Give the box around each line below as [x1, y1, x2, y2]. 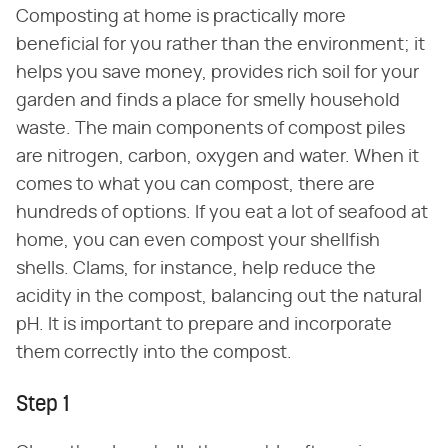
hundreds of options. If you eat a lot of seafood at [16, 203, 428, 222]
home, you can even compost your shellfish [16, 231, 380, 250]
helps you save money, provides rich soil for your [16, 63, 419, 82]
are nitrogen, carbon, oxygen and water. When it [16, 147, 419, 166]
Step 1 [16, 393, 69, 417]
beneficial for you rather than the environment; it [16, 35, 425, 54]
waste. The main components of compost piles [16, 119, 405, 138]
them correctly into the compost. [16, 343, 292, 362]
